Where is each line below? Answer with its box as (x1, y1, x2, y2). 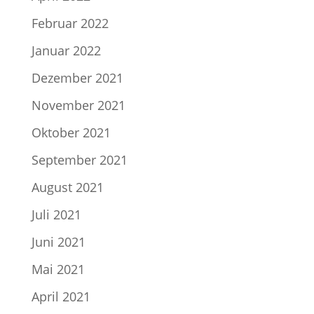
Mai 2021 (31, 261, 85, 278)
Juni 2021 (31, 233, 86, 250)
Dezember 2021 (31, 69, 123, 86)
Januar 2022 (31, 42, 101, 59)
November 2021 (31, 97, 125, 114)
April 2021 (31, 288, 90, 305)
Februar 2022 (31, 15, 109, 32)
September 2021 (31, 151, 128, 168)
